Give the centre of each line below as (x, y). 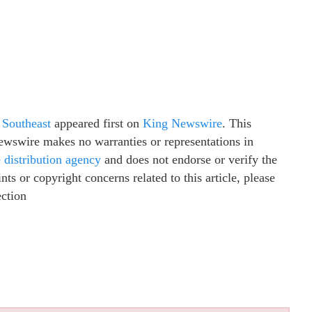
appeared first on (97, 123)
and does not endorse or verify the (189, 159)
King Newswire (182, 123)
